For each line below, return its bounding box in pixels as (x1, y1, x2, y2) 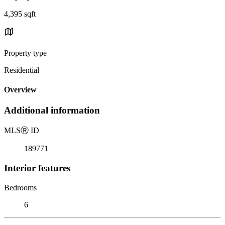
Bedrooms (4, 183, 37, 192)
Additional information (4, 105, 100, 116)
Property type (4, 48, 47, 57)
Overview (4, 85, 37, 94)
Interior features (4, 162, 70, 173)
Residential (4, 65, 39, 74)
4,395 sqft (4, 9, 36, 18)
